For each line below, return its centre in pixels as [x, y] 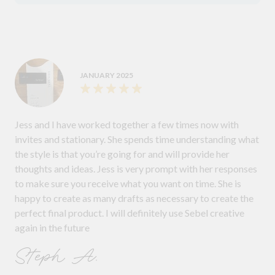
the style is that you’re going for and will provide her [122, 154]
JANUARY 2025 [107, 76]
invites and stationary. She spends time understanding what [137, 139]
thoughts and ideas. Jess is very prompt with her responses [136, 169]
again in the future [52, 228]
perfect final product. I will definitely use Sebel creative [60, 213]
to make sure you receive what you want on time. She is [128, 184]
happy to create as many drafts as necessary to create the [134, 198]
